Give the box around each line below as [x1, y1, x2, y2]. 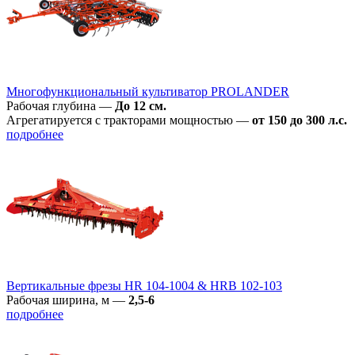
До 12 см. [115, 98, 166, 113]
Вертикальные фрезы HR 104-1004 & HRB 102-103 [6, 278, 282, 292]
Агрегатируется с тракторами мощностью [6, 113, 233, 127]
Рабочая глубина [6, 98, 96, 113]
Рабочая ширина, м [6, 292, 109, 307]
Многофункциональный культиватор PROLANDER [6, 84, 289, 98]
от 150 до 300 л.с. [252, 113, 347, 127]
